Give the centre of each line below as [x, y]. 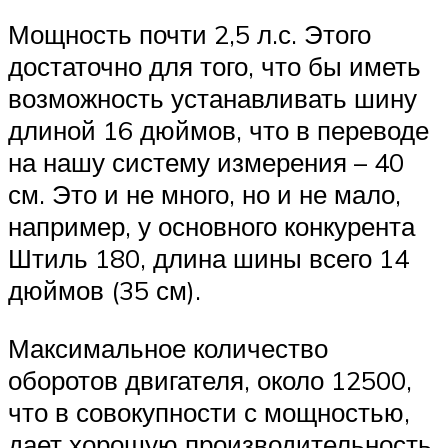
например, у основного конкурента [211, 226]
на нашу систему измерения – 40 [206, 162]
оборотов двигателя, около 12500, [210, 379]
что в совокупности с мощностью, [209, 411]
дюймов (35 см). [104, 290]
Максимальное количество [168, 347]
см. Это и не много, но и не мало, [204, 194]
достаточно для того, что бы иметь [214, 66]
